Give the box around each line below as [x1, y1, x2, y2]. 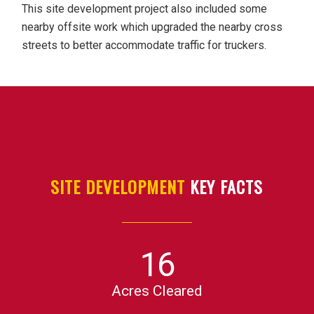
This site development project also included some [22, 2, 268, 16]
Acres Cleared [111, 282, 203, 299]
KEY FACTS [185, 174, 264, 199]
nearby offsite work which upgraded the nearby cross [22, 20, 283, 34]
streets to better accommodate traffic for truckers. [22, 39, 267, 53]
